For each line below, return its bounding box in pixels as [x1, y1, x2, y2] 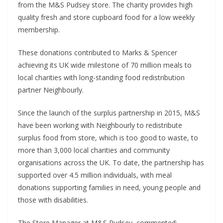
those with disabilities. [18, 195, 88, 205]
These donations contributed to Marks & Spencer [18, 47, 177, 57]
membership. [18, 24, 60, 34]
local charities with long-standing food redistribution [18, 72, 185, 82]
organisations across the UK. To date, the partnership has [18, 157, 204, 167]
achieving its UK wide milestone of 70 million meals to [18, 60, 192, 70]
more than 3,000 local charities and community [18, 145, 170, 155]
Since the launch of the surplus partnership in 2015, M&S [18, 108, 200, 117]
